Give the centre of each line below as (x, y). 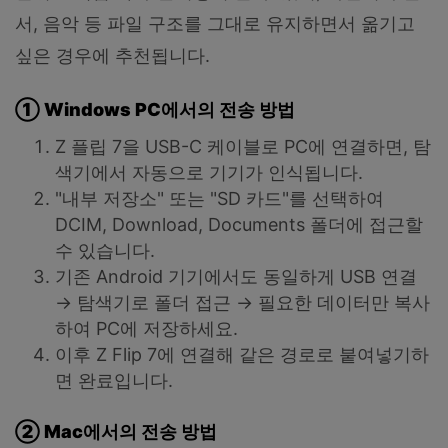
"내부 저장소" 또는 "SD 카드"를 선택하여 (219, 199)
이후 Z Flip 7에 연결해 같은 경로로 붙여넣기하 (242, 355)
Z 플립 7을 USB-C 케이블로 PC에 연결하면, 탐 (243, 147)
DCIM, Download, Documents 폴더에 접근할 (239, 225)
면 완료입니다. (114, 381)
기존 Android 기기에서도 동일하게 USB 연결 (236, 277)
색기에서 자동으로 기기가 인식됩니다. (209, 173)
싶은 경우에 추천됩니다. (112, 56)
